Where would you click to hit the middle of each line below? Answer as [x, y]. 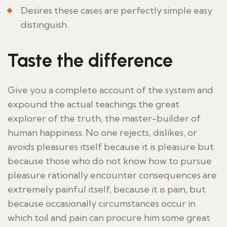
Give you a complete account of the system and [110, 90]
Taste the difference [90, 60]
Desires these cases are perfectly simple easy [117, 10]
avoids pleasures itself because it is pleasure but [111, 146]
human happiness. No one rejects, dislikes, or [102, 132]
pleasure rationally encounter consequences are [112, 175]
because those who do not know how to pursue [110, 161]
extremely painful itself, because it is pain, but [107, 189]
